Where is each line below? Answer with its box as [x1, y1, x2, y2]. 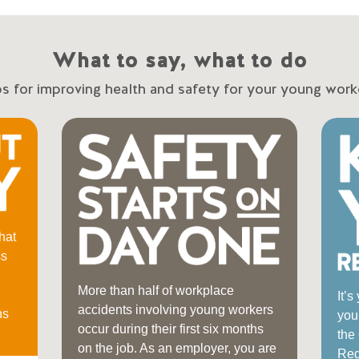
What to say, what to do [51, 49, 308, 72]
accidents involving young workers [78, 302, 274, 317]
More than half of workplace [78, 283, 235, 297]
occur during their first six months [78, 321, 264, 336]
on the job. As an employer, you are [78, 341, 277, 355]
